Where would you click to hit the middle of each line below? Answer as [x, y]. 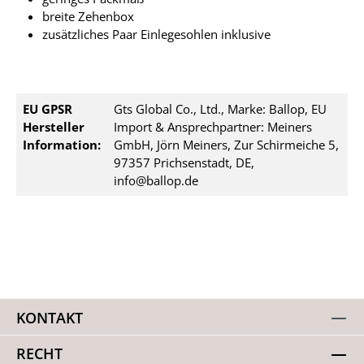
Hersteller [54, 127]
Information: [62, 145]
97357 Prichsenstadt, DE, [184, 162]
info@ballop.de [156, 180]
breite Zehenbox [88, 16]
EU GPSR [48, 109]
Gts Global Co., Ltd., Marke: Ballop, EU [220, 109]
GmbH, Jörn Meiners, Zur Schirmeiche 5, [226, 145]
